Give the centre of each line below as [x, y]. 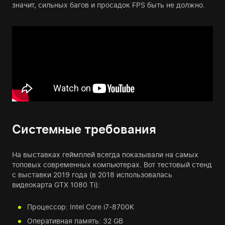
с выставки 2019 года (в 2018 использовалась [92, 175]
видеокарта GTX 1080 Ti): [56, 185]
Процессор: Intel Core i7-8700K [81, 207]
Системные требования [84, 129]
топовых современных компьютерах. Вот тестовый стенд [112, 164]
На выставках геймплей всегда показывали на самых [105, 154]
